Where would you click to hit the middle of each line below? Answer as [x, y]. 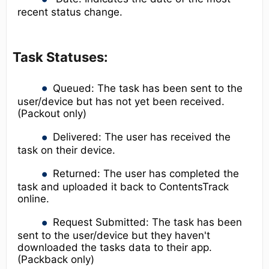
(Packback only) [56, 260]
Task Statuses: [60, 57]
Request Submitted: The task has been [147, 222]
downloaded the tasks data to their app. [115, 248]
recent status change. [70, 12]
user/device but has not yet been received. [121, 101]
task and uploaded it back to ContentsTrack [123, 187]
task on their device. [66, 150]
